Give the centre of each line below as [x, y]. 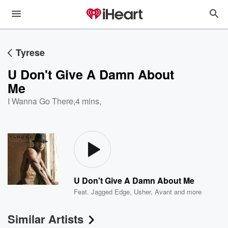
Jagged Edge [111, 192]
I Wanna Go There [40, 101]
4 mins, [88, 101]
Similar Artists [46, 219]
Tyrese [30, 52]
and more [187, 192]
